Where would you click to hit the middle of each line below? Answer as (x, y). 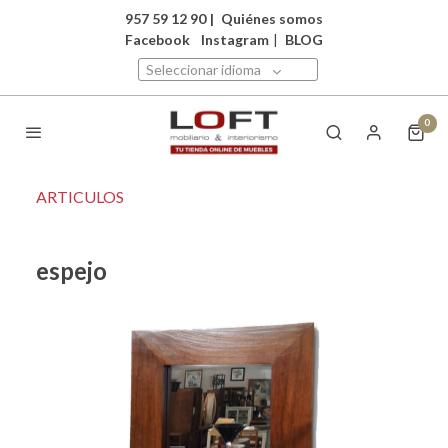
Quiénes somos (272, 18)
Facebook (157, 39)
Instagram (235, 39)
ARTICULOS (80, 196)
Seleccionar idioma (203, 69)
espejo (71, 270)
